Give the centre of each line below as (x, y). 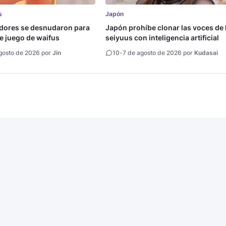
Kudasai (206, 53)
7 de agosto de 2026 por (159, 53)
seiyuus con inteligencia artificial (162, 38)
